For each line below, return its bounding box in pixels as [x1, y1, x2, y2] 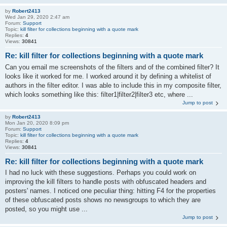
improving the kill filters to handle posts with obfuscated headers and [5, 178, 206, 185]
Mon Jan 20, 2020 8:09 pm [5, 120, 69, 126]
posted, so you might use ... [5, 205, 88, 213]
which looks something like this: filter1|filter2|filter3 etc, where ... [5, 90, 193, 98]
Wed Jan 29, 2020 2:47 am [5, 14, 69, 20]
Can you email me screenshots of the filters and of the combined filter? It [5, 63, 219, 71]
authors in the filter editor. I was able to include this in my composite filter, [5, 81, 221, 89]
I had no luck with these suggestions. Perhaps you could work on [5, 169, 196, 176]
